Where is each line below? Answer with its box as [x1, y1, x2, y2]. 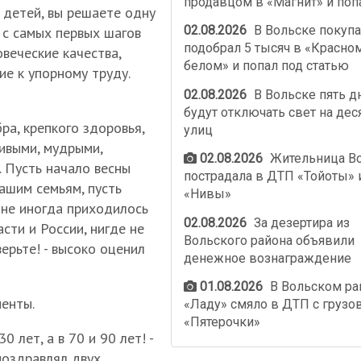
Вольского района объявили [183, 232, 355, 248]
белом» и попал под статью [183, 58, 349, 74]
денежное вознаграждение [183, 250, 351, 266]
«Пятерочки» [183, 314, 260, 330]
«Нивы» [183, 186, 231, 202]
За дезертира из [251, 214, 351, 230]
